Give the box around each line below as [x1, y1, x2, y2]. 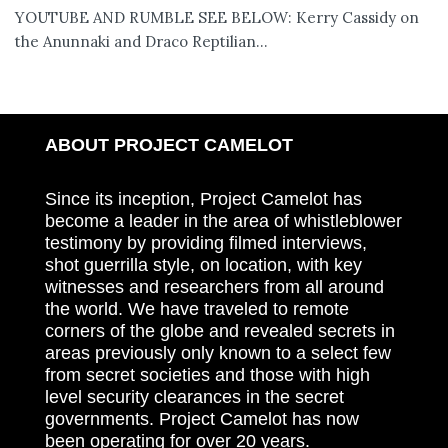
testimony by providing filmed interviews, [45, 232, 367, 253]
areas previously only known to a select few [45, 342, 391, 363]
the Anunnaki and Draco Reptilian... [15, 32, 268, 52]
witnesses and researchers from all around [45, 276, 384, 297]
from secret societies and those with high [45, 364, 370, 385]
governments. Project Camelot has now [45, 408, 359, 429]
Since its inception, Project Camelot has [45, 188, 362, 209]
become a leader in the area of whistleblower [45, 210, 402, 231]
